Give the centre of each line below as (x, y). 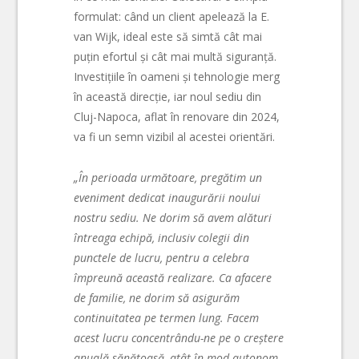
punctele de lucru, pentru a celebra (162, 257)
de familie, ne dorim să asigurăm (157, 297)
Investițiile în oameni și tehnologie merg (177, 77)
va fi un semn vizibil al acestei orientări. (175, 137)
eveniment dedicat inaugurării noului (167, 197)
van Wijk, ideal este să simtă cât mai (168, 37)
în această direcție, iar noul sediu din (168, 97)
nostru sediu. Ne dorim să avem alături (173, 217)
